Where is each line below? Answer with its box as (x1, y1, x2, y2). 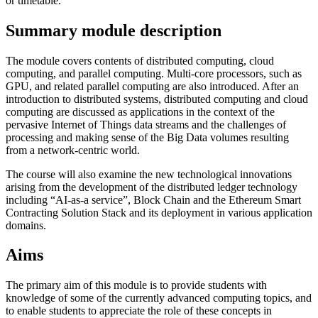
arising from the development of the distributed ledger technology (6, 180, 297, 193)
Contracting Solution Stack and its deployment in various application (6, 206, 312, 219)
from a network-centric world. (6, 143, 140, 156)
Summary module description (6, 21, 221, 40)
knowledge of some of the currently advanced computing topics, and (6, 292, 312, 305)
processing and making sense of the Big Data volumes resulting (6, 131, 289, 143)
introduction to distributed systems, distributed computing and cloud (6, 92, 308, 105)
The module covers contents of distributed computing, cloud (6, 54, 274, 67)
